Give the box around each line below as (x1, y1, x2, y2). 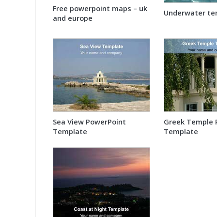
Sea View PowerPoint (52, 116, 126, 126)
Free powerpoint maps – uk (52, 3, 147, 14)
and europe (52, 13, 93, 23)
